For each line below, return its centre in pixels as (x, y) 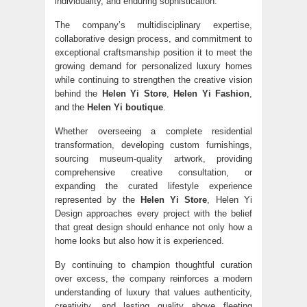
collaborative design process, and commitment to (153, 39)
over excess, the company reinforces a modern (153, 279)
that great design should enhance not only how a (153, 227)
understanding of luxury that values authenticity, (153, 292)
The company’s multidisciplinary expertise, (153, 25)
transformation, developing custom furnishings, (153, 145)
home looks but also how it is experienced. (139, 241)
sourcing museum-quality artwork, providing (153, 159)
